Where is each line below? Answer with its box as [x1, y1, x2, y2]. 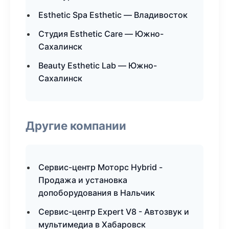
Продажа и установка [38, 175, 127, 185]
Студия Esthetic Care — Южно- [38, 29, 164, 39]
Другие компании [26, 119, 126, 132]
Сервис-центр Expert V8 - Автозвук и [38, 207, 189, 217]
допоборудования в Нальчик [38, 188, 155, 198]
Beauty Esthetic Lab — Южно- [38, 60, 157, 71]
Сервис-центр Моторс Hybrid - [38, 162, 163, 172]
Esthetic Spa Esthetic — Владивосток [38, 10, 188, 20]
